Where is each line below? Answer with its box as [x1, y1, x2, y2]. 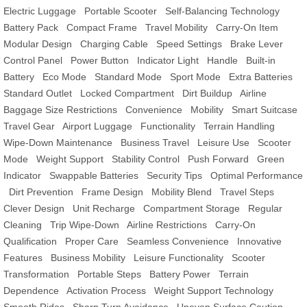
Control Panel [3, 55, 62, 66]
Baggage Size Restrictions [3, 104, 117, 116]
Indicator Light [137, 55, 199, 66]
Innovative [237, 236, 282, 247]
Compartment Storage [143, 203, 240, 214]
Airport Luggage [62, 121, 132, 132]
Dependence [3, 285, 59, 297]
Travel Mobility [145, 22, 208, 34]
